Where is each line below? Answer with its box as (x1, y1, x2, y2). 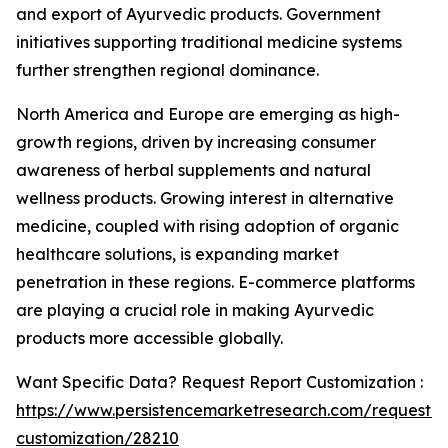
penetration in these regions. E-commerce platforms (16, 272, 415, 292)
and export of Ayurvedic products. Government (16, 4, 381, 24)
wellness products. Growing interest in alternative (16, 188, 394, 208)
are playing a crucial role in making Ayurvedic (16, 300, 374, 320)
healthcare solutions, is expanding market (16, 244, 339, 264)
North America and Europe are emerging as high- (16, 104, 400, 124)
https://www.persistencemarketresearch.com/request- (16, 400, 438, 420)
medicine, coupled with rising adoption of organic (16, 216, 399, 236)
